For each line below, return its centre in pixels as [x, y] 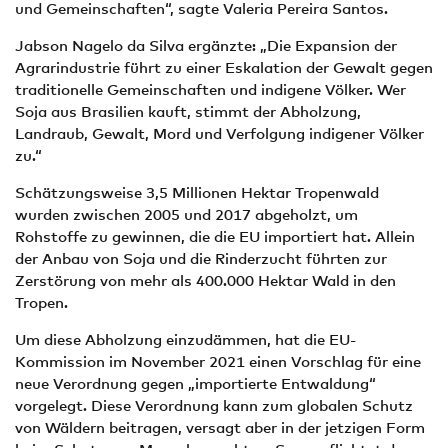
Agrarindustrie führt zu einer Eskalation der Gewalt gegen [224, 67]
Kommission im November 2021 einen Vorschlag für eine [218, 361]
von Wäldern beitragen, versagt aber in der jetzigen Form [220, 427]
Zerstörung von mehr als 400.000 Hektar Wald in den [205, 280]
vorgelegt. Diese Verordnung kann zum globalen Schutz [214, 405]
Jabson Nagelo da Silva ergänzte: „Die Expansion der [206, 45]
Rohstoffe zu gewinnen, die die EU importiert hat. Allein [215, 236]
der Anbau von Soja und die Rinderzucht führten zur [201, 258]
